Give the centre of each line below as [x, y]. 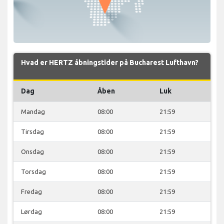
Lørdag [31, 211]
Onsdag [32, 151]
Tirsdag [32, 131]
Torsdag [33, 171]
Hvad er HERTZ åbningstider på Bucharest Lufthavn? [110, 62]
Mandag [33, 111]
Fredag [31, 191]
